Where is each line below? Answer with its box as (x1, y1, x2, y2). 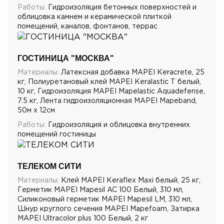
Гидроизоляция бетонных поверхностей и (46, 4, 196, 10)
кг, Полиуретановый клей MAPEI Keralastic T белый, (17, 78, 201, 85)
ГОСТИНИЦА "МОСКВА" (17, 53, 114, 62)
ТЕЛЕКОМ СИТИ (17, 162, 81, 171)
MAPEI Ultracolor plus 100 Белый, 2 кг (17, 215, 148, 222)
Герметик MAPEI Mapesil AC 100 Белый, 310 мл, (17, 187, 183, 193)
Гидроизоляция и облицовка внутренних (46, 121, 190, 128)
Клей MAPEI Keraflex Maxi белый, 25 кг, (59, 177, 200, 184)
